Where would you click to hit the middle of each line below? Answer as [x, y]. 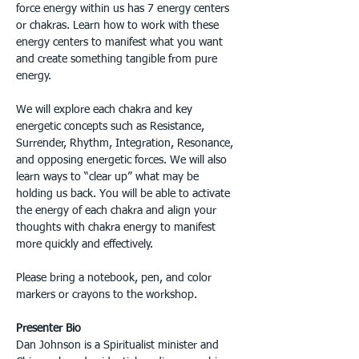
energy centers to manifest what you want [121, 42]
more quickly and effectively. [85, 244]
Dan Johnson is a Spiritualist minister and [119, 345]
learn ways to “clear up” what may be [109, 177]
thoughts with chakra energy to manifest [117, 228]
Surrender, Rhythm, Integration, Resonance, [126, 143]
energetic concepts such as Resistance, [112, 127]
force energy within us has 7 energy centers [124, 9]
